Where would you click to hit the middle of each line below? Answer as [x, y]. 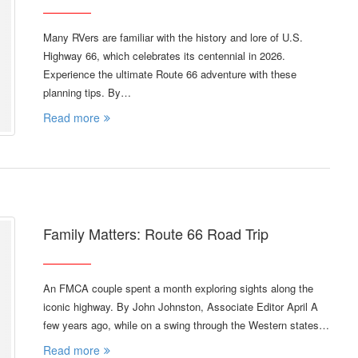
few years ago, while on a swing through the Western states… [186, 324]
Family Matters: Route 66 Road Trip [156, 233]
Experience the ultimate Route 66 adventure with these [170, 74]
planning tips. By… [87, 92]
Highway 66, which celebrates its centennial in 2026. [164, 55]
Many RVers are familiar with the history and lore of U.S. [173, 37]
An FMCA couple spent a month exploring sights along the [178, 288]
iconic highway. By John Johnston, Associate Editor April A [181, 306]
